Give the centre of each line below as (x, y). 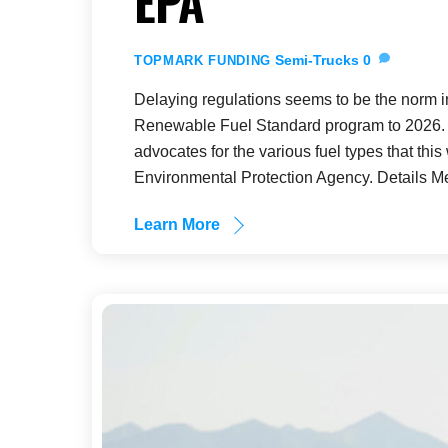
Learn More (177, 224)
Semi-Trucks (316, 60)
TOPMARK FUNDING (202, 61)
